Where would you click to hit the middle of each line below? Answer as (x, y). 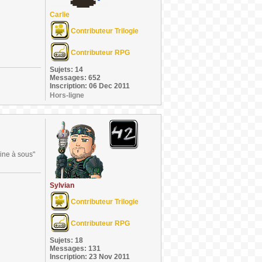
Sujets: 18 (66, 240)
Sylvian (62, 185)
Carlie (60, 15)
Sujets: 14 (66, 70)
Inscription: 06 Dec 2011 (90, 86)
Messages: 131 (75, 249)
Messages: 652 (75, 78)
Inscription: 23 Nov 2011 (90, 257)
